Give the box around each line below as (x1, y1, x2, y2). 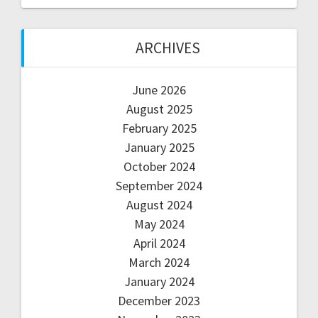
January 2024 (124, 273, 194, 290)
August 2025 (126, 101, 192, 118)
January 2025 (124, 139, 194, 156)
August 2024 (126, 197, 192, 214)
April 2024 (133, 235, 185, 252)
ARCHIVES (135, 38, 200, 58)
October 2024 (123, 158, 195, 175)
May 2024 (133, 216, 185, 233)
